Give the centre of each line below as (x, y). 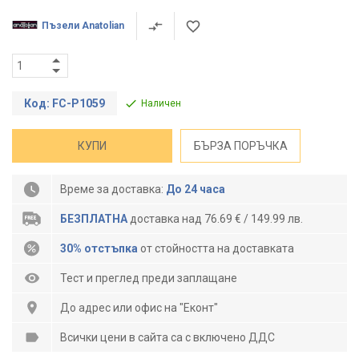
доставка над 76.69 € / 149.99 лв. (216, 219)
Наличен (161, 103)
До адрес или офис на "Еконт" (139, 308)
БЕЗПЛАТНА (95, 219)
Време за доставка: (113, 189)
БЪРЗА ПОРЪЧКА (240, 146)
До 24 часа (196, 189)
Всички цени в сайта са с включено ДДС (167, 337)
